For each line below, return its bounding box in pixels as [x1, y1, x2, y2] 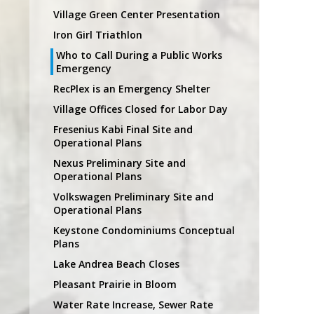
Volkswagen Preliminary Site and [53, 189, 214, 203]
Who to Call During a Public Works [56, 48, 222, 62]
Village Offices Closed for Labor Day [53, 102, 228, 116]
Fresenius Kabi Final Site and [53, 122, 193, 136]
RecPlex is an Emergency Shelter [53, 81, 210, 95]
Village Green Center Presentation [53, 7, 220, 21]
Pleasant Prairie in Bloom [53, 277, 177, 291]
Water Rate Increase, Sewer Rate [53, 297, 213, 311]
